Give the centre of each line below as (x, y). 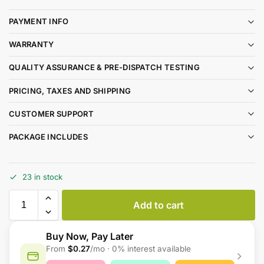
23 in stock (42, 177)
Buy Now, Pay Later (90, 237)
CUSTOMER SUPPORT (51, 113)
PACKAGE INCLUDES (48, 136)
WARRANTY (32, 44)
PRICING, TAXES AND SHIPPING (70, 90)
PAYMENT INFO (39, 21)
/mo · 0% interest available (141, 249)
